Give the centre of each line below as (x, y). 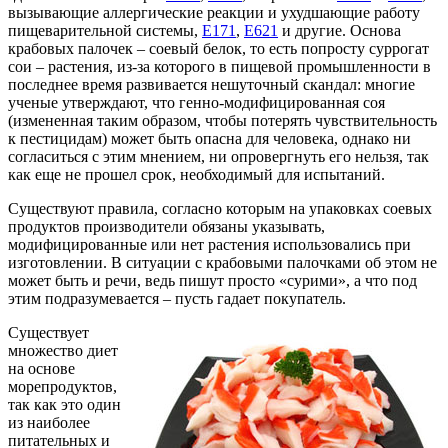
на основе (41, 368)
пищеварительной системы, (105, 30)
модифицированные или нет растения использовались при (209, 244)
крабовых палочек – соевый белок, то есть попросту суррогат (218, 48)
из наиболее (49, 422)
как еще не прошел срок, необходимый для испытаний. (196, 174)
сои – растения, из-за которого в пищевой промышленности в (219, 66)
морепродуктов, (62, 386)
